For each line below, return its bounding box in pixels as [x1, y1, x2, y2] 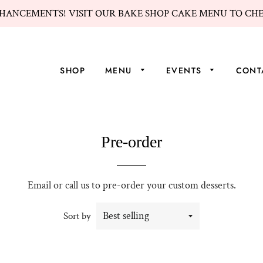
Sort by [63, 210, 91, 222]
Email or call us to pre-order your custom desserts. [27, 178, 236, 192]
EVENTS [166, 65, 205, 76]
